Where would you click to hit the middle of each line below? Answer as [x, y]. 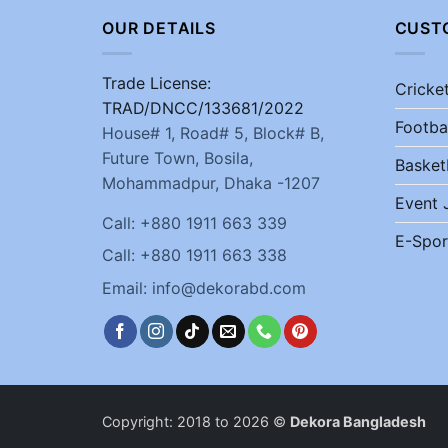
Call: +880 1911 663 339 [194, 222]
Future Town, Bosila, [177, 157]
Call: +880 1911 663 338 [194, 255]
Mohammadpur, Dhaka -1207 [211, 182]
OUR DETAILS [159, 28]
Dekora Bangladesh [358, 422]
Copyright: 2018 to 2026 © [196, 422]
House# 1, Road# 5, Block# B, [213, 132]
